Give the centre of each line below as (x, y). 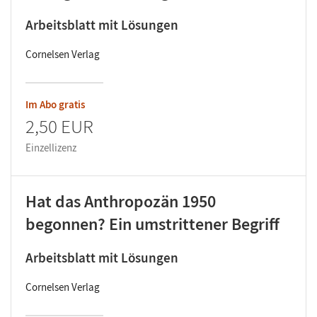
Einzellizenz (51, 148)
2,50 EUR (59, 126)
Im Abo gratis (55, 105)
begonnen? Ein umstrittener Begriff (152, 224)
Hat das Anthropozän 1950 (121, 202)
